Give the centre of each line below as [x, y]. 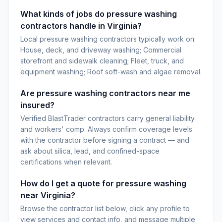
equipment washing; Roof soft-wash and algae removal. [111, 72]
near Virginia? [48, 195]
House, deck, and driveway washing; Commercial [101, 50]
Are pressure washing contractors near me [105, 93]
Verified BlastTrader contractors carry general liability [108, 118]
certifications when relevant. [66, 162]
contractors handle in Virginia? [81, 26]
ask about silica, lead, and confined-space [90, 151]
